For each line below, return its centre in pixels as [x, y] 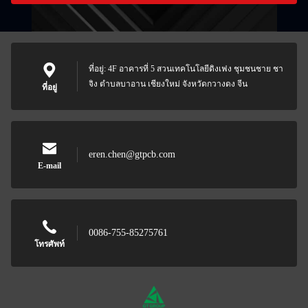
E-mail [49, 165]
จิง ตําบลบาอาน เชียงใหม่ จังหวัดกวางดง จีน [168, 84]
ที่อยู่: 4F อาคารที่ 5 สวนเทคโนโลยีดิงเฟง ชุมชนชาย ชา [186, 68]
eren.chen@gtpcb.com [132, 154]
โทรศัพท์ [49, 244]
